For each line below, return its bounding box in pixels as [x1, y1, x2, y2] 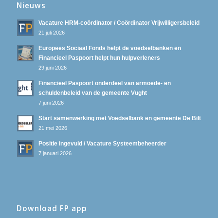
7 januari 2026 [38, 150, 72, 156]
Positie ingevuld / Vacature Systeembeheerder [38, 140, 166, 147]
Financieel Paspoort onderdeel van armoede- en [38, 79, 171, 87]
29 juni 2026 [38, 64, 67, 71]
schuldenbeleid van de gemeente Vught [38, 89, 147, 96]
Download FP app [16, 203, 87, 214]
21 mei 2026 [38, 125, 67, 131]
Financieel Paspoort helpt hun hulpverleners [38, 54, 160, 61]
